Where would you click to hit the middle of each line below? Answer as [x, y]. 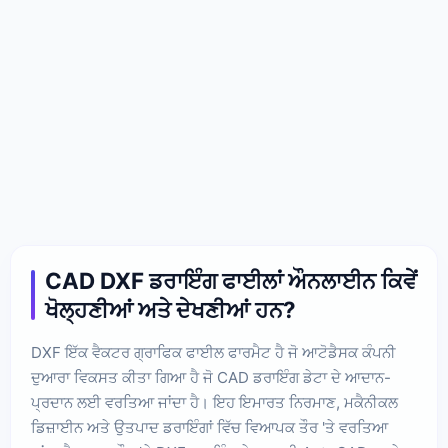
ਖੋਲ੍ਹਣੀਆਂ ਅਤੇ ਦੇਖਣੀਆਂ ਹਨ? [170, 309]
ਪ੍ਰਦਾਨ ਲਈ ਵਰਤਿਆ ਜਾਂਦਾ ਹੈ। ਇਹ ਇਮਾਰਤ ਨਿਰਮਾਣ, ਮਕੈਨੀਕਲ [214, 402]
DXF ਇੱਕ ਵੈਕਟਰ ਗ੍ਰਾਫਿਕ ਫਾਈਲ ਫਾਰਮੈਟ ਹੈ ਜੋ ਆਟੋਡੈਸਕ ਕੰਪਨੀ [213, 352]
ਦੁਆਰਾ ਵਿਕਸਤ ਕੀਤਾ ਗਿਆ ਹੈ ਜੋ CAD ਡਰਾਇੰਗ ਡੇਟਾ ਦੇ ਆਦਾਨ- [211, 377]
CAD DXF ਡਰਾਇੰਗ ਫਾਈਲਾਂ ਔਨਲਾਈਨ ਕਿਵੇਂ [231, 280]
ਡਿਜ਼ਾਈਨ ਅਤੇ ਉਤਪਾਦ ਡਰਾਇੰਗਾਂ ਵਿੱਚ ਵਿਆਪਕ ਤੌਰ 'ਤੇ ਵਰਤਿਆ [209, 427]
